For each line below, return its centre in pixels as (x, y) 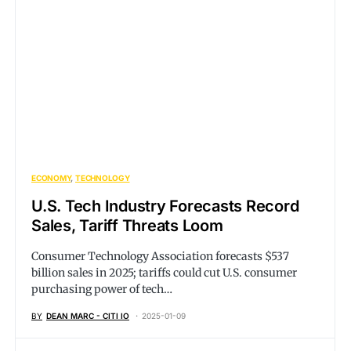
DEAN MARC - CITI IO (88, 316)
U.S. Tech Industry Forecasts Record (165, 206)
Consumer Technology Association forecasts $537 (160, 256)
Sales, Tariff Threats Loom (127, 226)
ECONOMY (51, 178)
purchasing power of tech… (102, 289)
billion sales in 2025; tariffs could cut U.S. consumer (164, 273)
